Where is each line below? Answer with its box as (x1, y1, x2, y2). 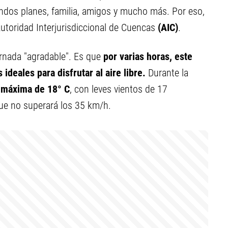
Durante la (146, 67, 188, 79)
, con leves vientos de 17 (70, 83, 167, 95)
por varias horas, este (103, 50, 192, 63)
